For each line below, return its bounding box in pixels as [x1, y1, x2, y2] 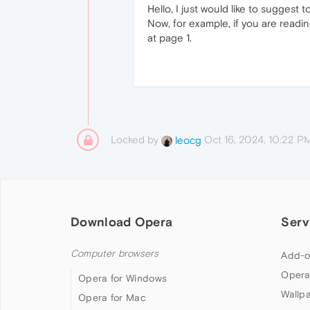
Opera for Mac [78, 292, 146, 303]
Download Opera [71, 215, 173, 229]
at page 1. [147, 32, 192, 44]
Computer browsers [71, 248, 159, 259]
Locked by [111, 134, 161, 145]
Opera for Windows [78, 273, 167, 284]
